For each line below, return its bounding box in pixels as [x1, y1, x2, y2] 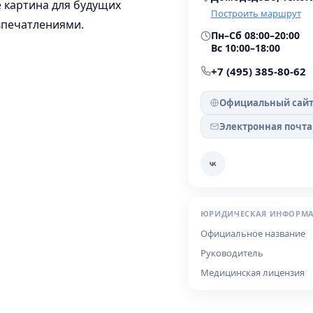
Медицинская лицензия [200, 266, 305, 279]
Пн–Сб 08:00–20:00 [210, 29, 300, 42]
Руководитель [200, 247, 263, 259]
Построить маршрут [210, 7, 301, 20]
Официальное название [200, 227, 305, 240]
